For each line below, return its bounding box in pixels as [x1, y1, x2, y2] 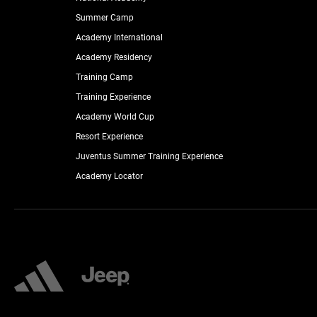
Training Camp [75, 71, 133, 82]
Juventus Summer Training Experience [75, 151, 223, 161]
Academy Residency [75, 52, 152, 62]
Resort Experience [75, 131, 143, 142]
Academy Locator [75, 171, 143, 181]
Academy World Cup [75, 111, 154, 122]
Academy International [75, 32, 163, 42]
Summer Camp [75, 12, 134, 23]
